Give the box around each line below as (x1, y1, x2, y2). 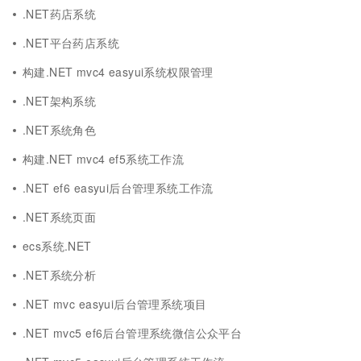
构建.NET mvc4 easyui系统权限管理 (23, 64, 214, 80)
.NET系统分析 (23, 267, 97, 283)
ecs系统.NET (23, 238, 92, 254)
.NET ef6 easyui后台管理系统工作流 (23, 180, 214, 196)
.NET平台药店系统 (23, 35, 120, 51)
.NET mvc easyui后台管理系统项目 (23, 296, 207, 312)
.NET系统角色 (23, 122, 97, 138)
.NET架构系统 (23, 93, 97, 109)
